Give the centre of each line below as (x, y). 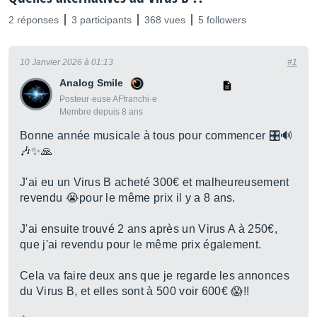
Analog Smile (91, 83)
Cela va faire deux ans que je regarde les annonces (155, 276)
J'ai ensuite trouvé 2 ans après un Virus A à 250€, (149, 229)
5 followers (222, 20)
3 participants (102, 20)
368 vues (165, 20)
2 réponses (34, 20)
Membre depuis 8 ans (101, 112)
